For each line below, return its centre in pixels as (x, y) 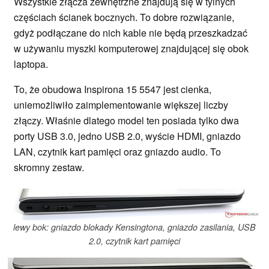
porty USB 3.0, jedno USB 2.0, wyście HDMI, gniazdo (127, 136)
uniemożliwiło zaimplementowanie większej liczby (121, 104)
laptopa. (32, 64)
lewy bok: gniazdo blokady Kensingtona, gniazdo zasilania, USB (134, 227)
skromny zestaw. (49, 167)
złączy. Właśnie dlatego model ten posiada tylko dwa (126, 120)
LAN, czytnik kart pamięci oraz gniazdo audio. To (117, 151)
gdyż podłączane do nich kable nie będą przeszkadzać (131, 32)
